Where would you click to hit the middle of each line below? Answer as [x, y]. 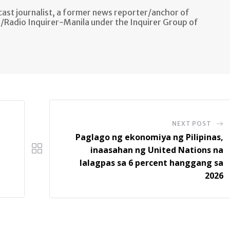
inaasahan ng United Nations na [157, 150]
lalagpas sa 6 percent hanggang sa [151, 163]
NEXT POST [192, 124]
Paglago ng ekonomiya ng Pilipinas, [149, 137]
